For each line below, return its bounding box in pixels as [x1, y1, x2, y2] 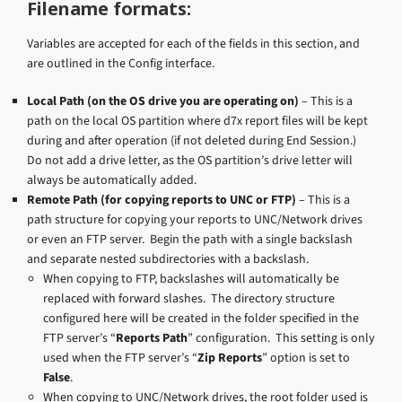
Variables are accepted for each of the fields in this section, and [27, 34, 360, 52]
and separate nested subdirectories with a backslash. [27, 249, 309, 267]
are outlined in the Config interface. [27, 54, 214, 72]
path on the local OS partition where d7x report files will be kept [27, 111, 368, 129]
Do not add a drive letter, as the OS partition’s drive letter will [27, 151, 353, 169]
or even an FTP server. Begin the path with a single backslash [27, 230, 353, 248]
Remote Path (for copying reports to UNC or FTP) [27, 190, 296, 208]
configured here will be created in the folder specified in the [43, 309, 359, 327]
